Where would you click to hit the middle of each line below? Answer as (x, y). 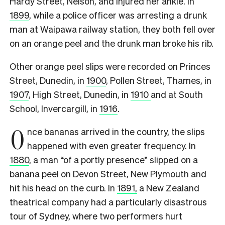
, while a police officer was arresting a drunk (118, 15)
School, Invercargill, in (54, 108)
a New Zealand (168, 187)
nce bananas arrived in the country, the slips (116, 131)
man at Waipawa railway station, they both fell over (113, 29)
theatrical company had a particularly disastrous (108, 201)
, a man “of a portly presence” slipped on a (114, 159)
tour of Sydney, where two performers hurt (96, 215)
